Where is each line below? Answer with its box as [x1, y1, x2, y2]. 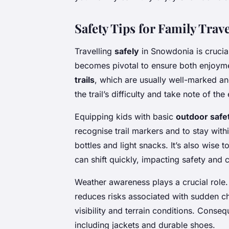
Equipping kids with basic [75, 111, 176, 122]
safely [114, 46, 139, 57]
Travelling [75, 46, 114, 57]
